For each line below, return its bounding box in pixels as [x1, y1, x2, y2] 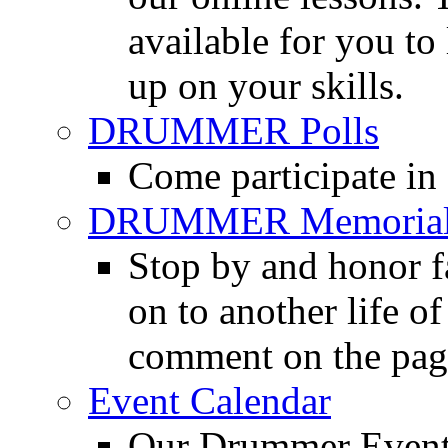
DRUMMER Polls [88, 109, 379, 152]
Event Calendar [88, 379, 331, 422]
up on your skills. [128, 64, 404, 107]
